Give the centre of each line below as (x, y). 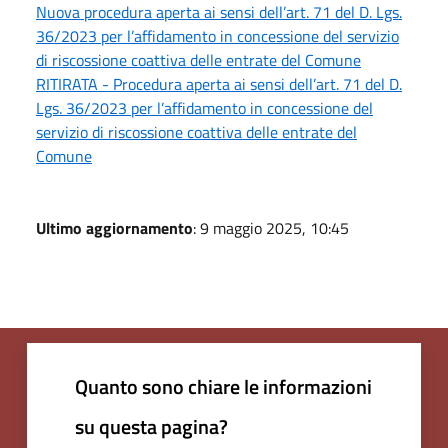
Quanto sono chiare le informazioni (223, 386)
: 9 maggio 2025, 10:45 (271, 227)
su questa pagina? (151, 426)
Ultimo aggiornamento (114, 227)
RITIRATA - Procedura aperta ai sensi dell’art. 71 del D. (219, 83)
